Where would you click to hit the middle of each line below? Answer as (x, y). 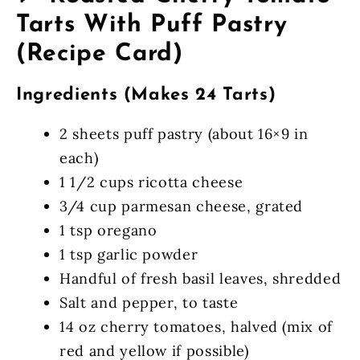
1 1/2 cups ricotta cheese (151, 182)
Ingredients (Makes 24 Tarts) (146, 95)
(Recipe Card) (100, 54)
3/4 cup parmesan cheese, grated (182, 206)
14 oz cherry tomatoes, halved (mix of (196, 326)
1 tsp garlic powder (129, 254)
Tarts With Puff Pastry (152, 25)
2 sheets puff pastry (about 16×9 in (184, 133)
